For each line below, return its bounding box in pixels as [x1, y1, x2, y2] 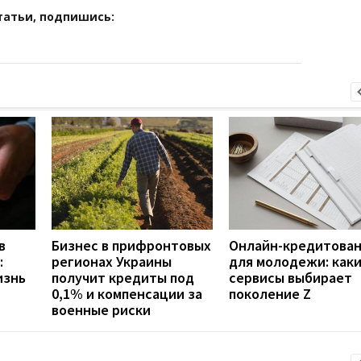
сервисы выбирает [229, 268, 352, 287]
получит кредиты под [52, 268, 194, 287]
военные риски [52, 300, 151, 319]
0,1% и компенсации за [52, 284, 202, 303]
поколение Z [229, 284, 311, 303]
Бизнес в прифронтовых [52, 235, 211, 255]
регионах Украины [52, 251, 172, 271]
